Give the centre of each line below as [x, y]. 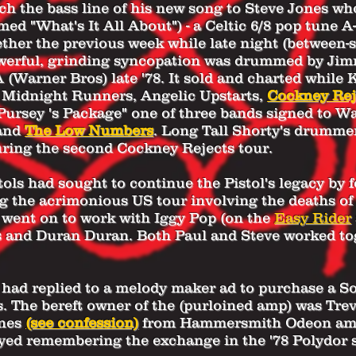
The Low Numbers [89, 130]
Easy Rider [313, 217]
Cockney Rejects [176, 147]
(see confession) [82, 322]
